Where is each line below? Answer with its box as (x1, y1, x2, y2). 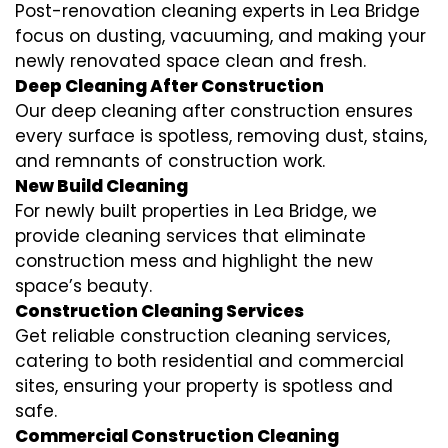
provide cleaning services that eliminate (15, 224, 366, 249)
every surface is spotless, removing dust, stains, (15, 124, 427, 149)
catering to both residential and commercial (15, 349, 404, 374)
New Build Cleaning (15, 174, 188, 199)
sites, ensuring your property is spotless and (15, 374, 393, 399)
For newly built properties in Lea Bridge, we (15, 199, 377, 224)
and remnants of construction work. (15, 149, 325, 174)
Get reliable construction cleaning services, (15, 324, 390, 349)
